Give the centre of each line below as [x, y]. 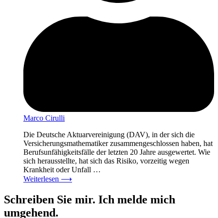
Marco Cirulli [44, 118]
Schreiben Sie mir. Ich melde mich [90, 199]
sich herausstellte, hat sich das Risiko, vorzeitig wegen [106, 161]
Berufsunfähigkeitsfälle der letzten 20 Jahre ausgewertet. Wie [117, 152]
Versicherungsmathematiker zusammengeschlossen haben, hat [118, 143]
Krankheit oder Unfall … [62, 169]
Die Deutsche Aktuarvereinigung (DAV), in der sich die [109, 134]
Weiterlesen [42, 179]
